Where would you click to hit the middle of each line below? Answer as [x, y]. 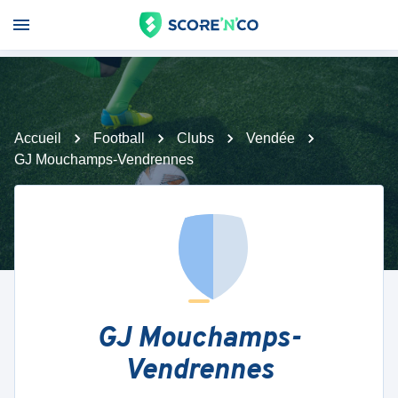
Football [119, 138]
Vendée [271, 138]
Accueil [38, 138]
